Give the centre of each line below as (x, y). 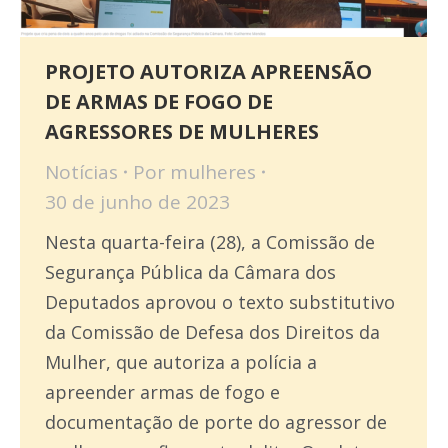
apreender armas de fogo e (162, 392)
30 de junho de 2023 (137, 202)
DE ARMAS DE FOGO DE (159, 102)
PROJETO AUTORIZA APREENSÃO (208, 72)
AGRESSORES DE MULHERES (182, 132)
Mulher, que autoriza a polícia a (181, 362)
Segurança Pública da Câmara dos (190, 272)
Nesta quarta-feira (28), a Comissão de (210, 242)
